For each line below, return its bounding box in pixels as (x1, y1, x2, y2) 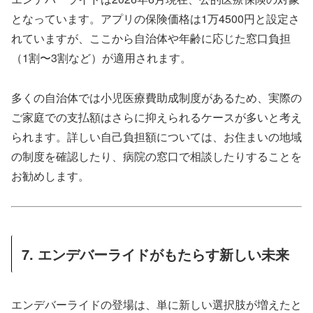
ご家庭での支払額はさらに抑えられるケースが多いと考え (11, 108, 302, 125)
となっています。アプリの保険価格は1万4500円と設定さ (11, 10, 300, 27)
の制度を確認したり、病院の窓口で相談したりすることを (11, 147, 302, 164)
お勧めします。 (11, 167, 89, 184)
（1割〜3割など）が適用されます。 (11, 50, 191, 66)
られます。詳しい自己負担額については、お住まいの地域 (11, 128, 302, 145)
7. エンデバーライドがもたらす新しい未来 (22, 243, 289, 264)
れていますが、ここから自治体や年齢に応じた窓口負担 (11, 30, 291, 47)
